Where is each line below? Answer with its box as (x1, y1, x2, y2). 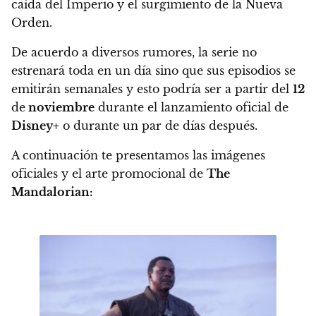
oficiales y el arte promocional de (11, 166, 207, 181)
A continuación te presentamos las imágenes (11, 148, 265, 163)
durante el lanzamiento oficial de (95, 100, 288, 115)
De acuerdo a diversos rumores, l (11, 45, 202, 60)
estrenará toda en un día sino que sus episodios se (11, 63, 296, 78)
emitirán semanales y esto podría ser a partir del (11, 82, 293, 97)
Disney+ (11, 119, 59, 133)
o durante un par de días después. (59, 119, 257, 133)
